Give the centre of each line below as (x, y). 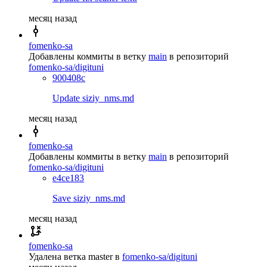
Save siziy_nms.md (89, 198)
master (100, 256)
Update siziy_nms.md (93, 98)
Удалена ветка (57, 256)
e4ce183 (68, 178)
